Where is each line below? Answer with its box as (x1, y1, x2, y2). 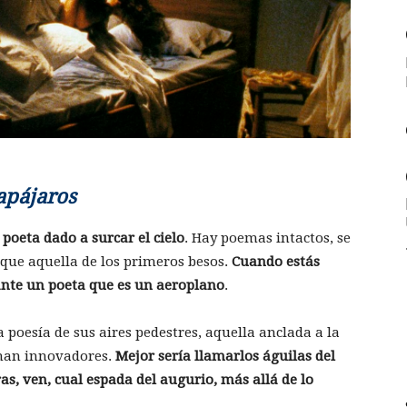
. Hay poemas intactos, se (184, 230, 351, 247)
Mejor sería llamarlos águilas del (115, 348, 335, 365)
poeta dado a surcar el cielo (3, 230, 184, 247)
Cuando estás (228, 253, 320, 271)
